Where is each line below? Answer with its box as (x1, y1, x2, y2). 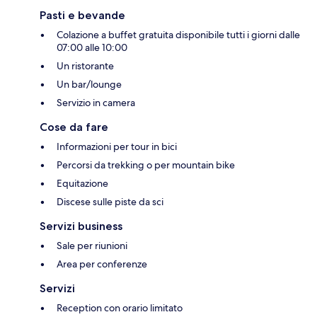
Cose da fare (40, 120, 108, 134)
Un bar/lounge (57, 77, 122, 91)
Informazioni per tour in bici (57, 139, 177, 153)
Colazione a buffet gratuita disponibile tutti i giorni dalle (57, 28, 300, 41)
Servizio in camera (57, 96, 135, 109)
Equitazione (57, 176, 108, 190)
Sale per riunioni (57, 238, 127, 252)
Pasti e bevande (40, 8, 125, 22)
